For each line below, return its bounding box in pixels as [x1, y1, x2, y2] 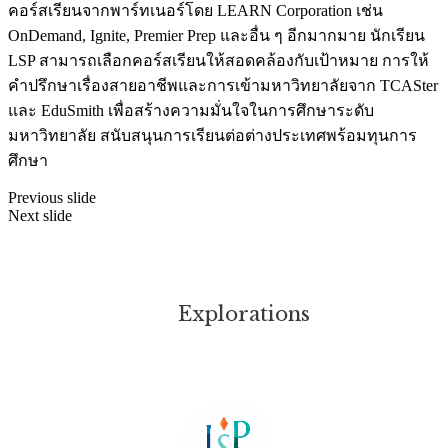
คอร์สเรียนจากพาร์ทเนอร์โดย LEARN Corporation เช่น [8, 2, 383, 20]
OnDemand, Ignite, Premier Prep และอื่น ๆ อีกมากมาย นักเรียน [8, 27, 425, 45]
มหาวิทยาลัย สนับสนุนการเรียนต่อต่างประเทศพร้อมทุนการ [8, 127, 417, 145]
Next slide [8, 207, 72, 225]
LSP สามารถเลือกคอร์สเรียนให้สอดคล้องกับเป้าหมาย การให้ [8, 52, 429, 70]
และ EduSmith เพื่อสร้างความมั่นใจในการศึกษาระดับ [8, 102, 374, 120]
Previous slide [8, 189, 96, 207]
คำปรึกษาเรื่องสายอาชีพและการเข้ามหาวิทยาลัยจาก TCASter [8, 77, 438, 95]
